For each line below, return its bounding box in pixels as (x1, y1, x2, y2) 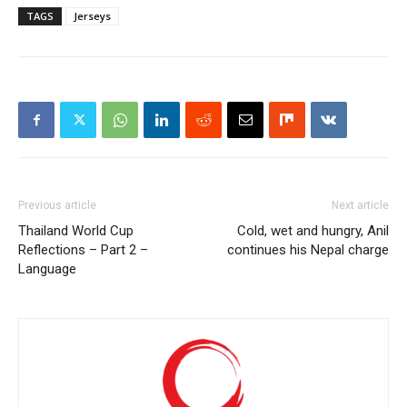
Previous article (18, 198, 96, 212)
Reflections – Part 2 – (18, 241, 148, 258)
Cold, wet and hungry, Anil (237, 222, 389, 239)
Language (18, 260, 76, 277)
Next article (332, 198, 389, 212)
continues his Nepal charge (227, 241, 389, 258)
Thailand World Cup (18, 222, 134, 239)
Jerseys (74, 8, 111, 23)
